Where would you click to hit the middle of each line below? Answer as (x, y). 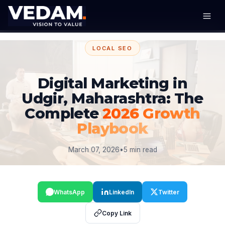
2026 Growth (151, 114)
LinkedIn (122, 192)
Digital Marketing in (113, 83)
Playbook (113, 129)
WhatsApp (69, 192)
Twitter (169, 192)
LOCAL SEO (113, 48)
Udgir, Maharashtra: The (113, 98)
